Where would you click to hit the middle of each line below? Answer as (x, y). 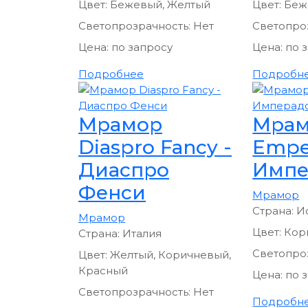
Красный (103, 270)
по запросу (142, 47)
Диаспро (124, 169)
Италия (142, 233)
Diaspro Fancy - (155, 147)
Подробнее (111, 74)
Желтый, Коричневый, (170, 254)
